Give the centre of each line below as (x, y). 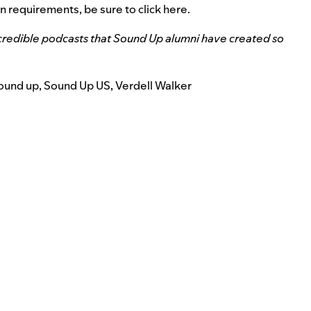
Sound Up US (77, 85)
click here (163, 9)
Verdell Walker (153, 85)
